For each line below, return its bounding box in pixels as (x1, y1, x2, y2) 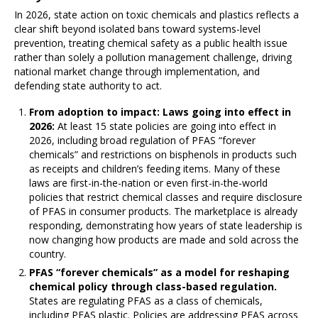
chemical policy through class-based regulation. (29, 280, 278, 294)
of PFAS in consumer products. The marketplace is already (29, 204, 298, 218)
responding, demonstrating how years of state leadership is (29, 218, 303, 232)
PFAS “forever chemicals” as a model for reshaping (29, 265, 290, 280)
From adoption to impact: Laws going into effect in (29, 104, 292, 119)
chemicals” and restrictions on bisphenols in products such (29, 147, 297, 161)
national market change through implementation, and (14, 65, 261, 79)
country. (29, 246, 67, 261)
